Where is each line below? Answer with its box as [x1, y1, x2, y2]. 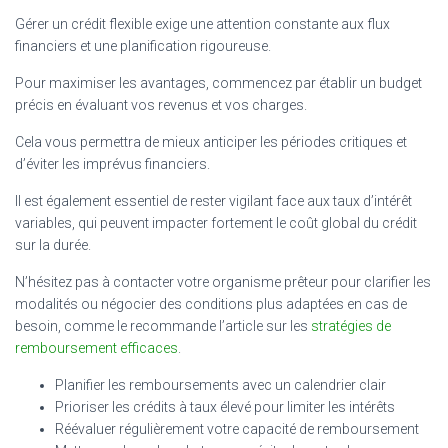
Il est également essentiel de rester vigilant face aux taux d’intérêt [15, 192, 412, 209]
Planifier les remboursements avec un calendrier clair [55, 376, 386, 393]
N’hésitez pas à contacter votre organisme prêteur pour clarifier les [15, 273, 431, 290]
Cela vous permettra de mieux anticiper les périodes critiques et [15, 133, 407, 150]
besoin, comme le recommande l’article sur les [15, 317, 311, 334]
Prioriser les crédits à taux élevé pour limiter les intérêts [55, 398, 395, 415]
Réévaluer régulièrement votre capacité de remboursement [55, 420, 419, 437]
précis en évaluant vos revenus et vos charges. [15, 96, 307, 113]
